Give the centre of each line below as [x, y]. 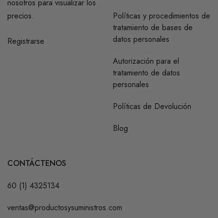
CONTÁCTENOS [37, 163]
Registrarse [26, 41]
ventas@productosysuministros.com [65, 208]
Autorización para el [146, 61]
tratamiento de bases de [153, 28]
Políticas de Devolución [152, 107]
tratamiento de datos [146, 73]
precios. [21, 16]
